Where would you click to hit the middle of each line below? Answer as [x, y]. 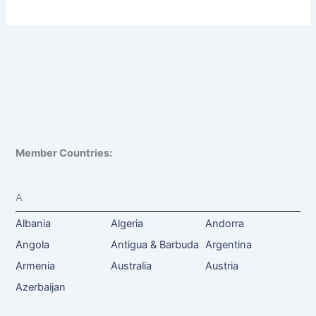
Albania [34, 223]
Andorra [224, 223]
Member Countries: [64, 153]
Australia [131, 266]
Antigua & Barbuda [154, 244]
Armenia [36, 266]
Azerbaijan [41, 287]
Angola [33, 244]
